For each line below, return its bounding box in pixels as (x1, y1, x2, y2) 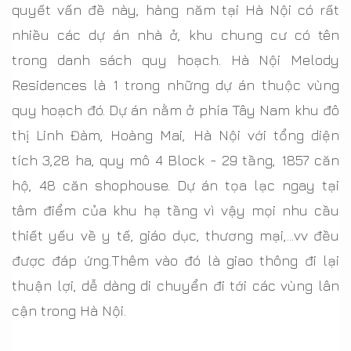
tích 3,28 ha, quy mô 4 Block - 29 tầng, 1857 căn (12, 151, 339, 168)
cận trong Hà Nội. (12, 302, 126, 319)
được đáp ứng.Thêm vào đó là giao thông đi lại (12, 251, 339, 269)
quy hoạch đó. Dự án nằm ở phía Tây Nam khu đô (12, 101, 339, 118)
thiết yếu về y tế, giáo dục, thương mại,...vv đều (12, 226, 339, 244)
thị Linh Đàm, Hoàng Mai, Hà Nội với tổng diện (12, 126, 339, 143)
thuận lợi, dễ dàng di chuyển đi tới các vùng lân (12, 277, 339, 294)
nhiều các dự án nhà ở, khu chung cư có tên (12, 26, 339, 43)
